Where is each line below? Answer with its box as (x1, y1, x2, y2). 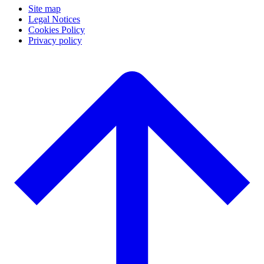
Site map (28, 3, 61, 14)
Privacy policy (28, 35, 82, 45)
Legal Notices (28, 14, 80, 24)
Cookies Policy (28, 24, 85, 35)
